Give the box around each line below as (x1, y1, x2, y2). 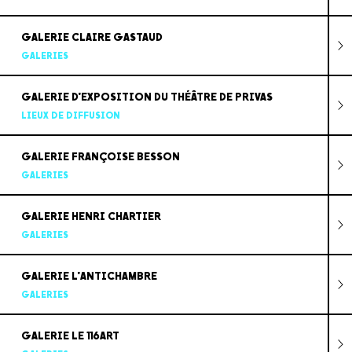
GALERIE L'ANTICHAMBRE (20, 269, 157, 283)
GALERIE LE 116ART (20, 328, 119, 343)
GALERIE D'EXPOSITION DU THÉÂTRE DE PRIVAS (20, 90, 273, 104)
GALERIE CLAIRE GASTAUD (20, 30, 163, 44)
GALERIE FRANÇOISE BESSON (20, 149, 180, 163)
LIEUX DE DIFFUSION (20, 109, 120, 121)
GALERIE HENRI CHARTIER (20, 209, 161, 223)
